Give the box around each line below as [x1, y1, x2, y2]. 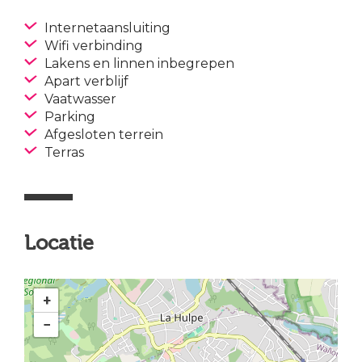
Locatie [24, 232, 94, 255]
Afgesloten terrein [41, 127, 163, 142]
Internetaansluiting [41, 20, 170, 36]
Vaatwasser [41, 91, 116, 107]
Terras [41, 145, 84, 160]
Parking [41, 109, 95, 124]
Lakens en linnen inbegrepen [41, 56, 234, 71]
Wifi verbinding [41, 38, 143, 53]
